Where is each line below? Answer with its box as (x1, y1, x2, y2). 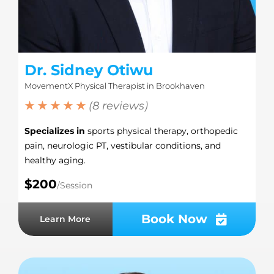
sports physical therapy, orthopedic (84, 125, 238, 137)
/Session (56, 180, 92, 191)
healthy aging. (24, 155, 86, 166)
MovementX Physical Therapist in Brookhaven (24, 81, 205, 91)
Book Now (141, 212, 207, 227)
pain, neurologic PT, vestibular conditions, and (24, 140, 221, 152)
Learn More (40, 213, 91, 225)
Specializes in (24, 125, 85, 137)
